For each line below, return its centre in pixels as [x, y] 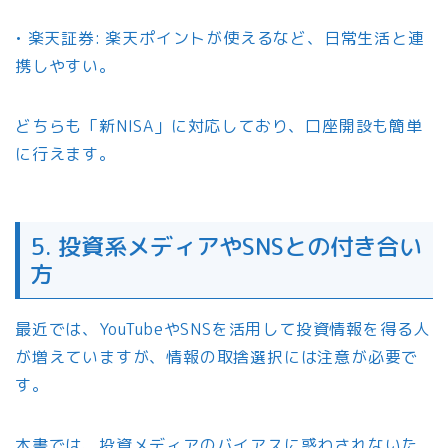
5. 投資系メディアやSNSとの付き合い [226, 246]
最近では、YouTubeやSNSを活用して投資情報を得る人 [223, 329]
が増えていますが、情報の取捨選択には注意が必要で [217, 357]
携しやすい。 [65, 65]
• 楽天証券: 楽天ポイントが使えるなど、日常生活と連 [220, 37]
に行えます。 [65, 153]
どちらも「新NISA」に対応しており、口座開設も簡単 [219, 125]
